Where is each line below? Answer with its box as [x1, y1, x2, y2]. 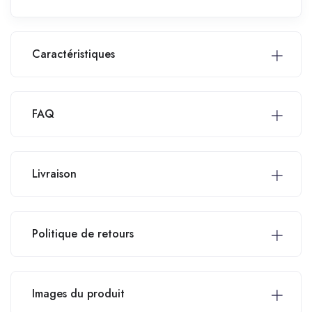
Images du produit [32, 285, 125, 302]
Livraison [32, 165, 77, 182]
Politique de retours [32, 225, 134, 242]
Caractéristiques [32, 45, 115, 62]
